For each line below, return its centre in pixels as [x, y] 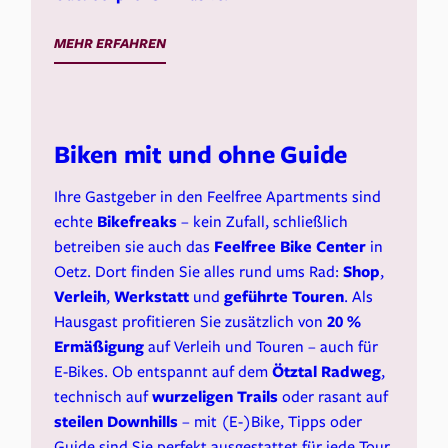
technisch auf [103, 396]
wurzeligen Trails [215, 396]
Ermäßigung [99, 346]
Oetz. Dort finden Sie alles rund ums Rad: [199, 271]
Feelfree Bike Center [290, 246]
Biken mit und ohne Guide [201, 153]
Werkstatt [152, 296]
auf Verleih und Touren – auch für [261, 346]
